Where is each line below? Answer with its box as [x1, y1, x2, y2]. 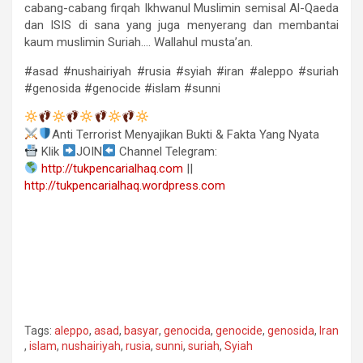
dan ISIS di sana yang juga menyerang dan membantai [24, 17, 339, 32]
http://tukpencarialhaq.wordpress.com [24, 177, 225, 193]
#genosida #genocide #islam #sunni [24, 80, 220, 96]
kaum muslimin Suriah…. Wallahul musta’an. [24, 34, 253, 49]
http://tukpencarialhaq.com [41, 160, 184, 176]
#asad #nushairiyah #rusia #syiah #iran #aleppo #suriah [24, 63, 339, 79]
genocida [164, 323, 211, 337]
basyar [124, 323, 159, 337]
